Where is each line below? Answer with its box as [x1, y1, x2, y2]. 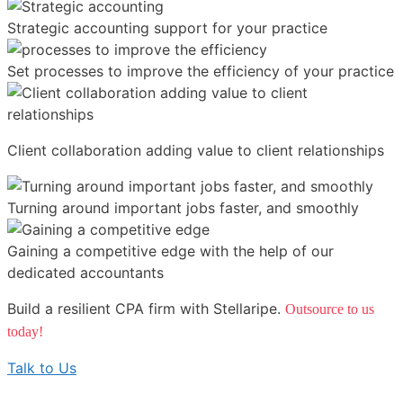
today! [7, 324, 43, 340]
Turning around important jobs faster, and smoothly [7, 199, 359, 218]
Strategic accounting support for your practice [7, 19, 327, 38]
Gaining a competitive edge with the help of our [7, 242, 334, 261]
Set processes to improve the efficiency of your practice [7, 62, 394, 81]
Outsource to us [285, 301, 374, 318]
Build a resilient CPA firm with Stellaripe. [7, 300, 285, 318]
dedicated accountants [7, 264, 164, 282]
